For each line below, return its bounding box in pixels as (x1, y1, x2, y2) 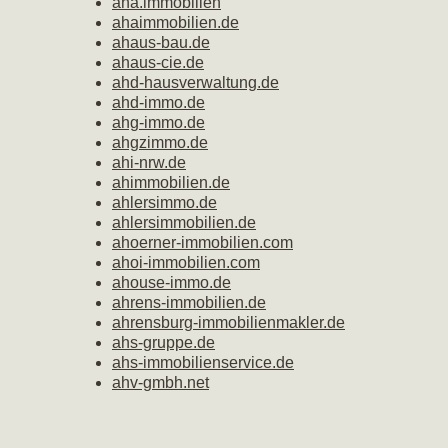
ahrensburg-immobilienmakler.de (112, 314, 345, 331)
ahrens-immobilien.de (112, 294, 266, 311)
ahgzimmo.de (112, 134, 208, 151)
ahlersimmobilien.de (112, 214, 256, 231)
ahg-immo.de (112, 114, 205, 131)
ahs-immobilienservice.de (112, 354, 294, 371)
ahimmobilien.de (112, 174, 230, 191)
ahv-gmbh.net (112, 374, 209, 391)
